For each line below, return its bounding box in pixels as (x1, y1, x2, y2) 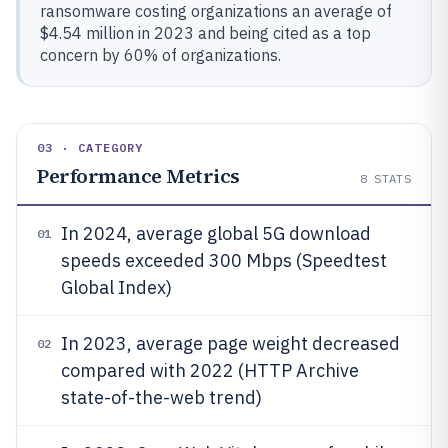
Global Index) (61, 276, 172, 299)
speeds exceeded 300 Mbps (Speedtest (61, 249, 387, 272)
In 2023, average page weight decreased (61, 332, 400, 355)
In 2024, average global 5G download (61, 222, 371, 245)
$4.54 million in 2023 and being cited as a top (40, 23, 371, 43)
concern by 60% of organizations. (40, 45, 281, 65)
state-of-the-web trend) (61, 386, 262, 409)
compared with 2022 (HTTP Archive (61, 359, 359, 382)
